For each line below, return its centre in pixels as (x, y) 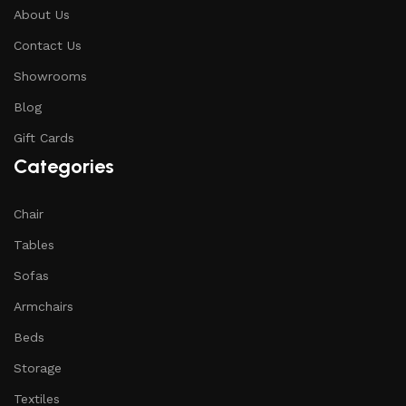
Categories (64, 166)
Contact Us (48, 45)
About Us (42, 14)
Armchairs (43, 306)
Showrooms (50, 76)
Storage (38, 368)
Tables (34, 245)
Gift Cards (44, 138)
